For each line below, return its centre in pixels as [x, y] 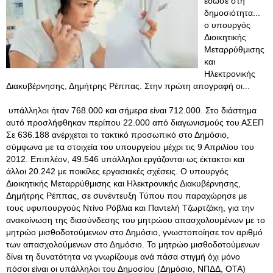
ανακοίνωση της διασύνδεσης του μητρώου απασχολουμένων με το [136, 220]
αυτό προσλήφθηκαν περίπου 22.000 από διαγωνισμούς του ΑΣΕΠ [135, 122]
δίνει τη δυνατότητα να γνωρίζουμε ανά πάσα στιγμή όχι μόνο [123, 257]
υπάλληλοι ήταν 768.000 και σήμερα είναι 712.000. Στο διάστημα [131, 110]
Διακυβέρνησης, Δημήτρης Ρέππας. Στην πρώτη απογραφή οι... [128, 86]
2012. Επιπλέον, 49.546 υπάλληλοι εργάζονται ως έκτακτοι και [125, 159]
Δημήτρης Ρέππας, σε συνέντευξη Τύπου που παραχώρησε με [126, 196]
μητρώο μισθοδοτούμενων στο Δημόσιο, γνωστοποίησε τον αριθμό [134, 232]
